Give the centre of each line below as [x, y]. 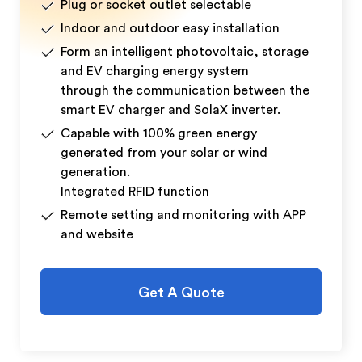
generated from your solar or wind [164, 153]
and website [97, 235]
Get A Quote [181, 293]
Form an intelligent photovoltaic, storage [185, 52]
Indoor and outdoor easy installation [170, 29]
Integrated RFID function [135, 192]
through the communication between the [185, 91]
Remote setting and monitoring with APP [183, 215]
